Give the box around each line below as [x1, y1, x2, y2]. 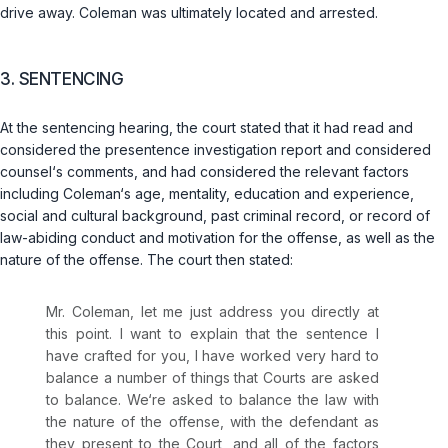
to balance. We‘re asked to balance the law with [46, 391, 379, 409]
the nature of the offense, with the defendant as [46, 413, 379, 431]
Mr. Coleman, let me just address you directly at [46, 303, 379, 321]
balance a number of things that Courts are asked [46, 369, 379, 387]
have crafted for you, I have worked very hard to [46, 347, 379, 365]
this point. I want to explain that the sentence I [46, 325, 379, 343]
